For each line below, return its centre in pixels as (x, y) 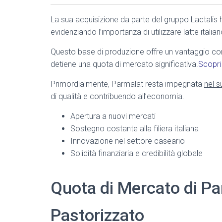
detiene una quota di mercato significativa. (124, 64)
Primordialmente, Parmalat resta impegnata (127, 84)
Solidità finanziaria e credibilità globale (137, 153)
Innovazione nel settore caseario (128, 141)
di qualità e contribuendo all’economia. (117, 96)
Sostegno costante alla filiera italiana (135, 129)
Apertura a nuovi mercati (113, 116)
